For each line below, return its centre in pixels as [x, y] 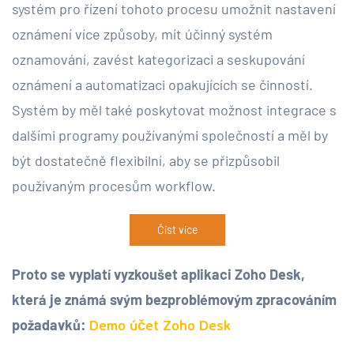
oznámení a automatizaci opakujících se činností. [162, 84]
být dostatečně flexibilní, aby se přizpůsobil [146, 160]
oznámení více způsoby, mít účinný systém [142, 34]
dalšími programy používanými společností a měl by [170, 135]
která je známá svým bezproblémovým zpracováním [174, 299]
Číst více [177, 229]
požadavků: [51, 324]
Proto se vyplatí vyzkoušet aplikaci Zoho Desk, [158, 274]
